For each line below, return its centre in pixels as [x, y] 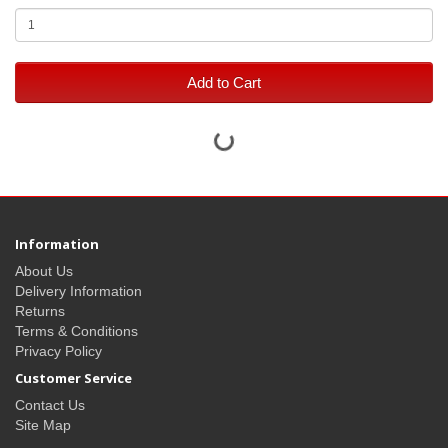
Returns [40, 311]
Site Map [43, 425]
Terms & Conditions [76, 331]
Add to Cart [224, 83]
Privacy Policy [58, 351]
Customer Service [73, 378]
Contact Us [50, 405]
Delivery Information [78, 291]
